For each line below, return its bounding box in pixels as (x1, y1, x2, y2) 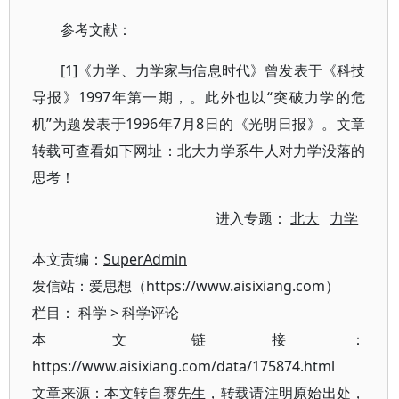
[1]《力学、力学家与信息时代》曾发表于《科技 (61, 61, 366, 80)
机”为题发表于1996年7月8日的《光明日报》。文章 (32, 114, 366, 134)
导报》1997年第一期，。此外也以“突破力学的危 (32, 87, 366, 107)
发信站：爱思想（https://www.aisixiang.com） (32, 276, 339, 296)
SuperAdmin (103, 249, 187, 269)
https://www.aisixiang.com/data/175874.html (32, 356, 335, 376)
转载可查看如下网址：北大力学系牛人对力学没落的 (32, 141, 366, 160)
